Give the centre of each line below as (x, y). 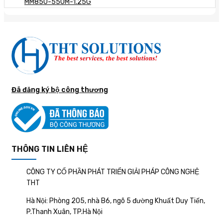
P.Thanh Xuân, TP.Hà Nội (64, 212)
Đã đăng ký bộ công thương (60, 90)
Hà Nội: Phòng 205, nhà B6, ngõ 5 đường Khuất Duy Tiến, (116, 201)
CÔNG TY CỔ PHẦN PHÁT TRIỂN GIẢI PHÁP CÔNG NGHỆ (113, 172)
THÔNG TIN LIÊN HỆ (50, 149)
